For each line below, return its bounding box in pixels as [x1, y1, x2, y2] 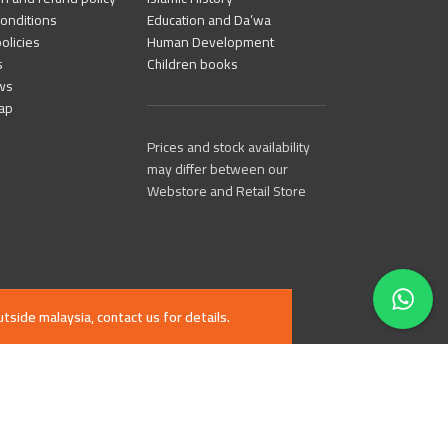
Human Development [147, 29, 275, 55]
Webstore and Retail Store [147, 178, 307, 204]
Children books [147, 51, 239, 77]
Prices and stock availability [147, 134, 311, 160]
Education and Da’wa [147, 7, 272, 33]
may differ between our [147, 156, 289, 182]
